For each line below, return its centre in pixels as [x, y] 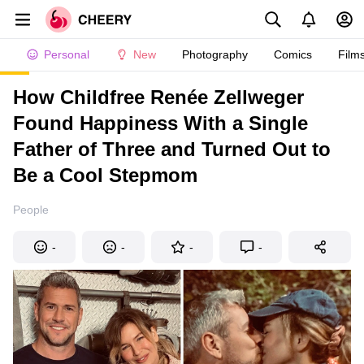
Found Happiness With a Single [160, 123]
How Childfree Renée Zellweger [158, 97]
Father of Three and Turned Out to [172, 149]
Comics [293, 54]
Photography [215, 54]
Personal [67, 54]
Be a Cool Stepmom [105, 175]
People [31, 210]
